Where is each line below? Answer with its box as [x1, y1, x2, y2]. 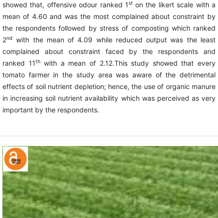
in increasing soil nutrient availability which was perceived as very [2, 94, 216, 103]
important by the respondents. [2, 106, 99, 114]
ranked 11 [2, 59, 36, 68]
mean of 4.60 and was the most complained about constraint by [2, 12, 216, 21]
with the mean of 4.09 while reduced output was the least [12, 36, 216, 44]
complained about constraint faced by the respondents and [2, 47, 216, 56]
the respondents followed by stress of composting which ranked [2, 24, 216, 33]
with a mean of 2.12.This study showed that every [40, 59, 216, 68]
